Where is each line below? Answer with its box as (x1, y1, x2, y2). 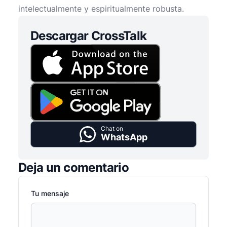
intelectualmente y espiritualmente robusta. (18, 4, 184, 14)
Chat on (101, 125, 123, 132)
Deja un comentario (18, 160, 129, 175)
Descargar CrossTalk (30, 28, 147, 43)
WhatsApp (101, 132, 147, 142)
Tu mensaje (31, 189, 69, 198)
